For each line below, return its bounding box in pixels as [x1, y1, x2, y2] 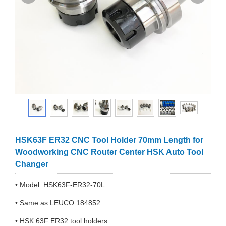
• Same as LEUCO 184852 [15, 199, 100, 207]
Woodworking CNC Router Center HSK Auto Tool [15, 148, 203, 156]
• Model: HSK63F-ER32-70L [15, 181, 105, 189]
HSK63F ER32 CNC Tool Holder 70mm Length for [15, 136, 203, 144]
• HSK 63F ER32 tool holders [15, 217, 109, 225]
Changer [15, 160, 48, 168]
